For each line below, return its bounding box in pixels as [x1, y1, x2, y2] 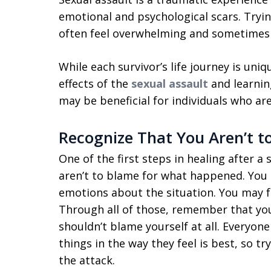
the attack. [59, 253, 115, 267]
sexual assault [131, 76, 208, 91]
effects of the [59, 76, 131, 91]
